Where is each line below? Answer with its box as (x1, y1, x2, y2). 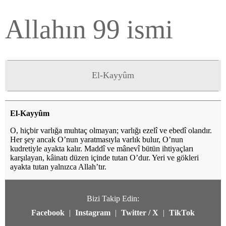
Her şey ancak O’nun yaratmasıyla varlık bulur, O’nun (10, 135, 183, 144)
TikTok (169, 208, 195, 217)
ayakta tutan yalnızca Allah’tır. (10, 162, 106, 171)
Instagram (75, 208, 110, 217)
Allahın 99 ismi (5, 14, 173, 44)
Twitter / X (121, 208, 158, 217)
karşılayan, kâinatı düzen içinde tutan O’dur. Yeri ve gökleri (10, 153, 199, 162)
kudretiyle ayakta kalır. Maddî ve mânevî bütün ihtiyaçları (10, 144, 193, 153)
